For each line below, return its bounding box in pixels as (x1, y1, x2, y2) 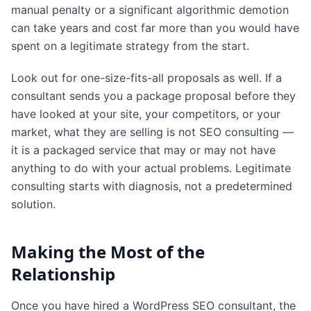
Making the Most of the (11, 239, 205, 263)
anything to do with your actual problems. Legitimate (11, 160, 291, 175)
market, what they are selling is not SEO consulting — (11, 124, 294, 139)
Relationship (11, 262, 115, 285)
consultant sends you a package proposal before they (11, 88, 296, 103)
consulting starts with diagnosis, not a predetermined (11, 178, 292, 193)
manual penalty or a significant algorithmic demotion (11, 2, 289, 17)
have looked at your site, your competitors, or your (11, 106, 280, 121)
